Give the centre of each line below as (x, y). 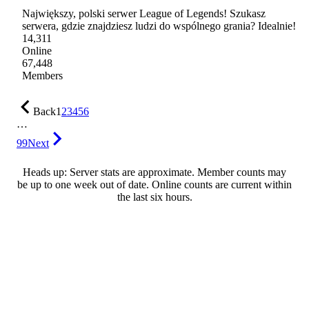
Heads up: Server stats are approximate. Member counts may (154, 172)
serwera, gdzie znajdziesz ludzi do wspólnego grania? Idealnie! (159, 26)
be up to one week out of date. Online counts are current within (154, 185)
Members (42, 76)
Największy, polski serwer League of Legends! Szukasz (144, 14)
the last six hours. (154, 197)
